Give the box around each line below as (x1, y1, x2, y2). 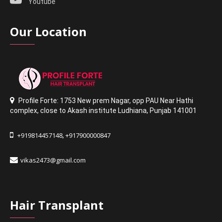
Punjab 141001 (150, 106, 197, 114)
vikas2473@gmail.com (20, 155, 86, 165)
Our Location (10, 23, 87, 40)
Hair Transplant (10, 196, 104, 213)
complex (10, 106, 38, 114)
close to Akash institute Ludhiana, (40, 106, 149, 114)
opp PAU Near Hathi (132, 96, 194, 105)
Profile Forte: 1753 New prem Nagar (18, 96, 130, 105)
